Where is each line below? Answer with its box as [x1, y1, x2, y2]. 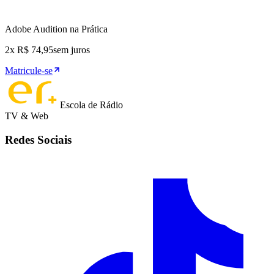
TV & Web [5, 111, 48, 122]
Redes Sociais [5, 133, 72, 146]
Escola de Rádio [60, 100, 123, 111]
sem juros [53, 45, 90, 56]
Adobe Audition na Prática [5, 24, 108, 35]
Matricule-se [5, 65, 53, 76]
